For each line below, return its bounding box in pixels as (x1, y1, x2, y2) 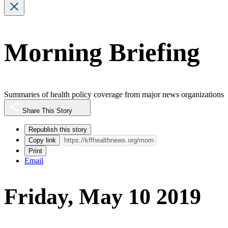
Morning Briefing (4, 38, 200, 67)
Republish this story (28, 125, 87, 133)
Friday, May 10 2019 (4, 184, 201, 210)
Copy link (28, 136, 56, 144)
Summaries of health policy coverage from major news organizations (4, 90, 224, 99)
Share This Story (22, 106, 72, 115)
